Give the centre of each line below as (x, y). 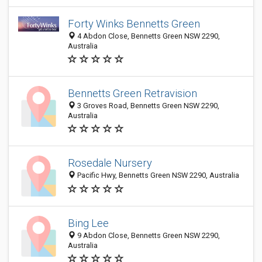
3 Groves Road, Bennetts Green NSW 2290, (147, 106)
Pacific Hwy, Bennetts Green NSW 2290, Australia (157, 175)
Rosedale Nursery (110, 163)
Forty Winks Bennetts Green (134, 24)
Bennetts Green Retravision (132, 93)
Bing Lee (88, 223)
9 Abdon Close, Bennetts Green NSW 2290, (148, 235)
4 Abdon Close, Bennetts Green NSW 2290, (148, 36)
